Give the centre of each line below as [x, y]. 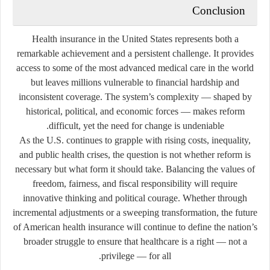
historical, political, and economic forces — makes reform [135, 111]
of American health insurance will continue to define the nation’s [135, 227]
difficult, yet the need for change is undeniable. [136, 125]
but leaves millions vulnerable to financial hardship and [135, 82]
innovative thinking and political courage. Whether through [135, 198]
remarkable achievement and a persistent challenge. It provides [135, 53]
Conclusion [219, 10]
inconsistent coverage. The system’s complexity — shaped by [135, 96]
